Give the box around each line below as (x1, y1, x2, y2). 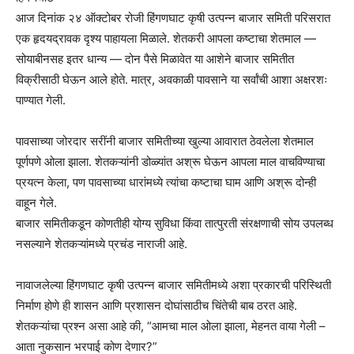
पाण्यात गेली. (16, 92, 66, 108)
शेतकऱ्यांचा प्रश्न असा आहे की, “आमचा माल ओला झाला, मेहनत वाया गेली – (16, 318, 326, 334)
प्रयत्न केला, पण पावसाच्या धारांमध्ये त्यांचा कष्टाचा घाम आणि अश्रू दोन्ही (16, 175, 316, 190)
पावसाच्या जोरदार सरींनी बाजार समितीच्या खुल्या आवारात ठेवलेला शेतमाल (16, 134, 314, 149)
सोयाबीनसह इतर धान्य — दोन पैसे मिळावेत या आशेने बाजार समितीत (16, 51, 294, 67)
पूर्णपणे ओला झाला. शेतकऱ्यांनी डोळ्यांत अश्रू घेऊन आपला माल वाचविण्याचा (16, 154, 325, 170)
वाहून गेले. (16, 195, 57, 211)
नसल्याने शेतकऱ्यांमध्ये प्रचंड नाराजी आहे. (16, 236, 187, 252)
